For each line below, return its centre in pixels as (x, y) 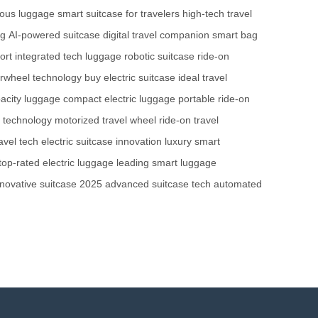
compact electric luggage (119, 98)
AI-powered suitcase (54, 34)
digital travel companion (156, 34)
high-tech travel (217, 13)
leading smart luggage (166, 162)
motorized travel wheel (105, 120)
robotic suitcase (159, 56)
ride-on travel (189, 120)
